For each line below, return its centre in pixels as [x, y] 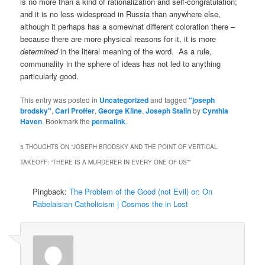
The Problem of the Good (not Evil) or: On [141, 191]
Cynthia [216, 110]
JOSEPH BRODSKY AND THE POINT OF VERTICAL [146, 146]
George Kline [120, 110]
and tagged [169, 99]
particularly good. [50, 76]
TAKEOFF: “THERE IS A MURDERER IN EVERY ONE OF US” [105, 162]
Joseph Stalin [169, 110]
